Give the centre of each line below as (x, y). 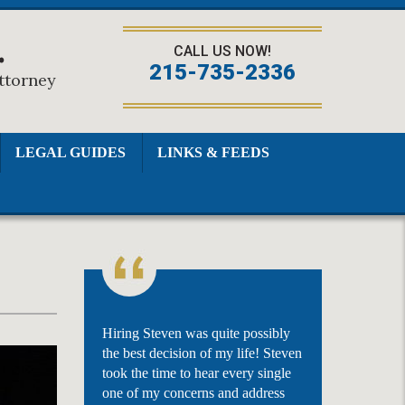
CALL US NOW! (222, 51)
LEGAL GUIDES (70, 152)
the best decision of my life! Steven (202, 353)
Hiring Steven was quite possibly (196, 333)
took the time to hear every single (196, 373)
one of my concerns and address (193, 393)
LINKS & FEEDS (213, 152)
